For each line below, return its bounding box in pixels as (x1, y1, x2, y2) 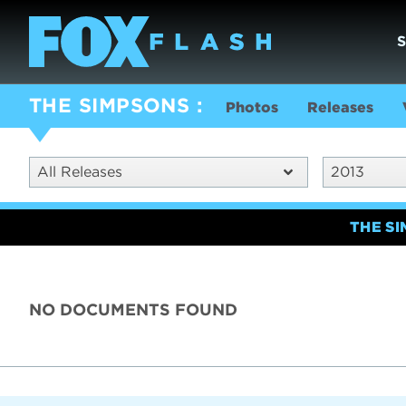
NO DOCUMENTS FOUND (29, 300, 237, 319)
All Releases (37, 163, 122, 180)
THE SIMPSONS (29, 93, 190, 118)
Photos (225, 99, 278, 116)
